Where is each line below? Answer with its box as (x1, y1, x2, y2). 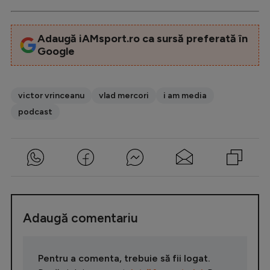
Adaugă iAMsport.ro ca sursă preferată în (37, 32, 248, 46)
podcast (18, 107, 52, 118)
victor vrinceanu (18, 90, 84, 101)
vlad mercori (99, 90, 149, 101)
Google (37, 45, 75, 58)
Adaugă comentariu (23, 210, 138, 226)
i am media (163, 90, 207, 101)
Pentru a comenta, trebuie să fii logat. (38, 253, 210, 265)
